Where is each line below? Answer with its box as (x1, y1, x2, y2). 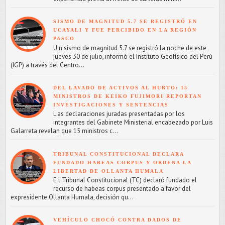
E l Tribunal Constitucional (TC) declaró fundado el (53, 176, 197, 185)
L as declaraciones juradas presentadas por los (53, 109, 185, 119)
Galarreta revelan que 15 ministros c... (11, 127, 118, 136)
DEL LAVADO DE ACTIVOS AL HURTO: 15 (53, 84, 188, 90)
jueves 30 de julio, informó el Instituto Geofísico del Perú (53, 52, 212, 61)
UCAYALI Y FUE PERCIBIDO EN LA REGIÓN (53, 27, 197, 33)
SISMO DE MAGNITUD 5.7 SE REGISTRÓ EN (53, 18, 197, 24)
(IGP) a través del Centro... (11, 60, 84, 69)
